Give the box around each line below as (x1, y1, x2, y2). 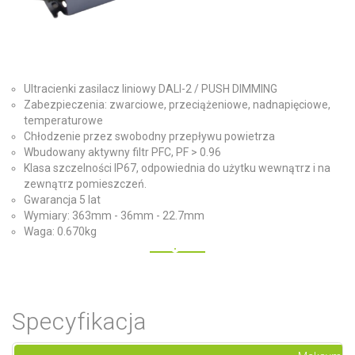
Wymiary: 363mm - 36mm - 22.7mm (24, 209, 204, 223)
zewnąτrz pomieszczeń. (24, 177, 147, 191)
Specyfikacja (12, 307, 147, 336)
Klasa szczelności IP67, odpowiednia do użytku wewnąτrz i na (24, 162, 330, 175)
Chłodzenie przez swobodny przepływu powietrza (24, 130, 275, 143)
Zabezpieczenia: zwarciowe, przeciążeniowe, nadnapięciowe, (24, 98, 330, 112)
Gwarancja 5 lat (24, 193, 101, 207)
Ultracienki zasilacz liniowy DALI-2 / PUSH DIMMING (24, 82, 277, 96)
